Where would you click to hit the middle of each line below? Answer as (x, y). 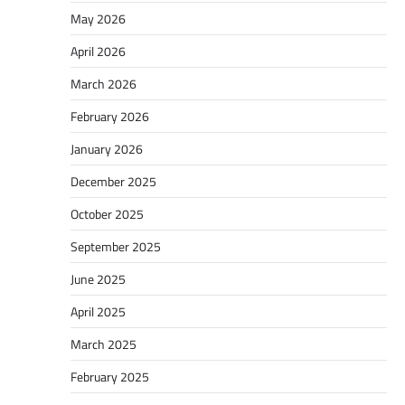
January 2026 (106, 149)
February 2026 (109, 117)
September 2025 (115, 247)
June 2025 (98, 279)
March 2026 (103, 84)
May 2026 (98, 19)
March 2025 (103, 344)
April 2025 (98, 312)
